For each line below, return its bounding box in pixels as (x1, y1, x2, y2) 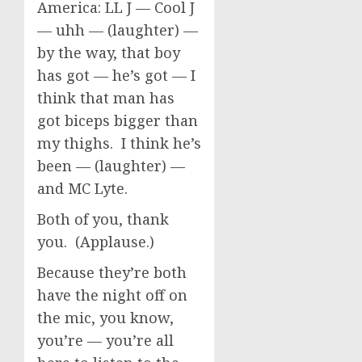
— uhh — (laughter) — (37, 20, 198, 40)
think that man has (37, 88, 175, 107)
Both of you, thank (37, 209, 169, 229)
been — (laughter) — (37, 156, 185, 175)
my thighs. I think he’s (37, 133, 201, 153)
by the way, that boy (37, 43, 180, 62)
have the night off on (37, 285, 187, 305)
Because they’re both (37, 263, 187, 282)
